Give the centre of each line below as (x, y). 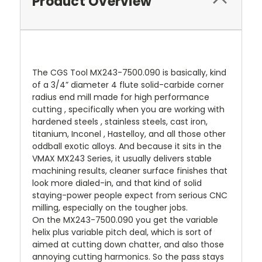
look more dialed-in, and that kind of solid (117, 183)
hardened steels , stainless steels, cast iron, (120, 121)
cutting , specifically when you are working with (128, 109)
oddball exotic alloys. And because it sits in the (127, 146)
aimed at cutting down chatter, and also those (128, 244)
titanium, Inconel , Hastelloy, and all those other (129, 134)
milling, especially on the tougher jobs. (110, 207)
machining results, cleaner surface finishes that (130, 170)
